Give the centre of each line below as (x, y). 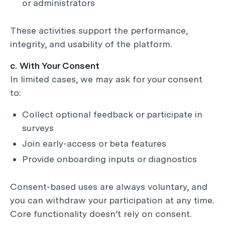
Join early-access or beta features (94, 143)
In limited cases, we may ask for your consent (106, 79)
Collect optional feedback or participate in (112, 114)
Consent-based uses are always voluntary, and (109, 187)
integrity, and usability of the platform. (91, 44)
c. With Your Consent (55, 66)
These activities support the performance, (99, 30)
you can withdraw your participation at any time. (112, 200)
